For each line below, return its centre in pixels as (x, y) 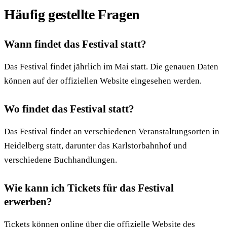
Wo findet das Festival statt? (69, 109)
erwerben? (28, 202)
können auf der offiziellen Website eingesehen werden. (103, 81)
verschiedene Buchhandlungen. (61, 160)
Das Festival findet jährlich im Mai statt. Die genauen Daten (111, 67)
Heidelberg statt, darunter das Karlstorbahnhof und (96, 146)
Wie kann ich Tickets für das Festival (89, 188)
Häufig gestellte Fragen (72, 15)
